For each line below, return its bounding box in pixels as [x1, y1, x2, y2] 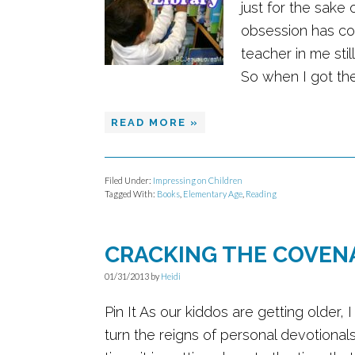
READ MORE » [111, 116, 199, 128]
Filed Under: [105, 175, 153, 185]
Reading [246, 189, 277, 199]
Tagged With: [105, 189, 157, 199]
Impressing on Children [153, 175, 242, 185]
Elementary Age [183, 189, 242, 199]
